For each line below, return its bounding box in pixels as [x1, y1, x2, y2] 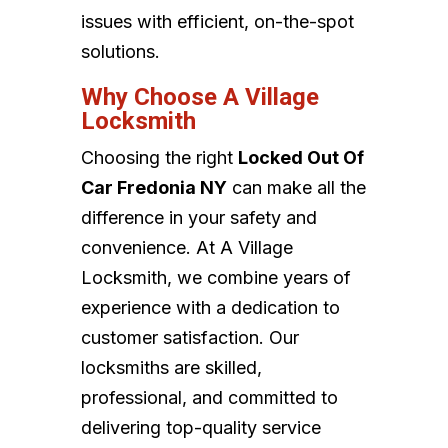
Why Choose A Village [80, 83, 319, 112]
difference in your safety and [80, 207, 317, 229]
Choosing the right [80, 147, 238, 169]
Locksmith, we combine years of [80, 267, 351, 289]
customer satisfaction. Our [80, 327, 299, 349]
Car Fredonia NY [80, 177, 227, 199]
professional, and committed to [80, 387, 338, 409]
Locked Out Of [237, 147, 364, 169]
